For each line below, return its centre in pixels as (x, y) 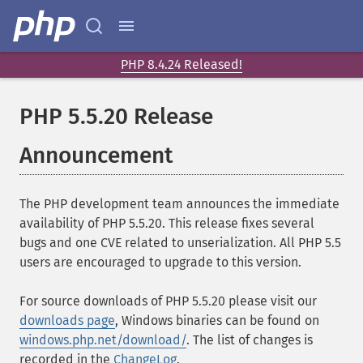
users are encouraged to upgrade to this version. (160, 262)
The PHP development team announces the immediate (179, 204)
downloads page (67, 320)
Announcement (96, 155)
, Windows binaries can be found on (217, 320)
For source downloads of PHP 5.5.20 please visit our (168, 301)
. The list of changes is (250, 340)
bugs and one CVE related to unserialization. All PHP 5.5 (180, 243)
